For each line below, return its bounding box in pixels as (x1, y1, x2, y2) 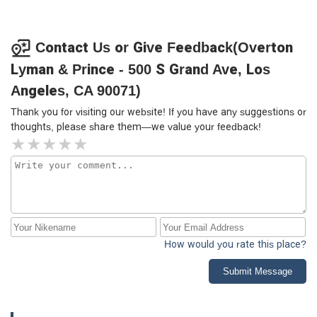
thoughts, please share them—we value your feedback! (11, 121, 261, 133)
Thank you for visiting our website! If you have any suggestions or (11, 106, 306, 118)
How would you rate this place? (164, 238, 306, 250)
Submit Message (223, 266, 292, 277)
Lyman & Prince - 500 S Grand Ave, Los (11, 62, 270, 78)
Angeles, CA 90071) (11, 83, 141, 99)
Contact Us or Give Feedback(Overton (35, 39, 293, 55)
